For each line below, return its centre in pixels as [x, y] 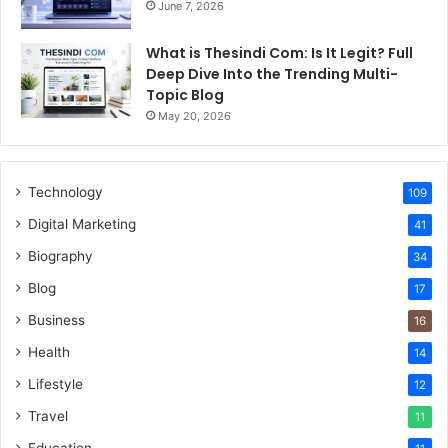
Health [49, 352]
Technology [65, 192]
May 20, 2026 [194, 116]
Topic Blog [185, 95]
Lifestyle [55, 384]
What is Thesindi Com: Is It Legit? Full [279, 53]
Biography [60, 256]
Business [56, 320]
